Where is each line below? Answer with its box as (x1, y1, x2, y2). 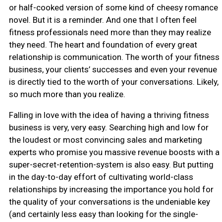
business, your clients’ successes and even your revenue (8, 64, 217, 74)
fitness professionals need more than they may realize (8, 27, 211, 37)
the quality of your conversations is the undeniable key (8, 196, 210, 207)
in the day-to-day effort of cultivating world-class (8, 171, 193, 182)
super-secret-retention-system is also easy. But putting (8, 159, 214, 169)
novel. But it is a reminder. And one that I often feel (8, 14, 197, 25)
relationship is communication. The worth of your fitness (8, 52, 220, 62)
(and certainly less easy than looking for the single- (8, 209, 198, 219)
